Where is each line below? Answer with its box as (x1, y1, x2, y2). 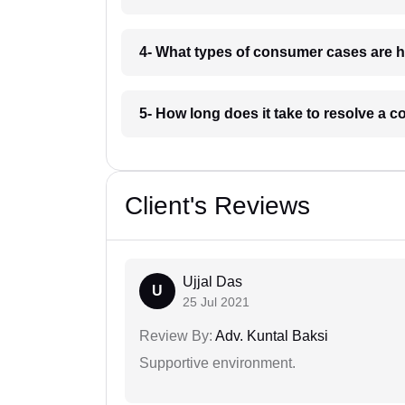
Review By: (139, 328, 212, 344)
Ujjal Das (183, 274, 242, 290)
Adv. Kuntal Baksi (212, 328, 328, 344)
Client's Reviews (125, 192, 310, 221)
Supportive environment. (139, 355, 296, 372)
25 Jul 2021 (183, 295, 250, 310)
